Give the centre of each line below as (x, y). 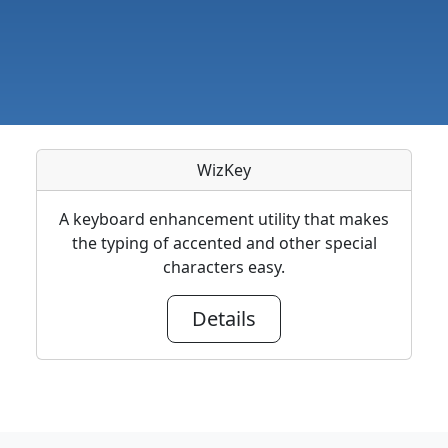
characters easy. (224, 267)
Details (224, 319)
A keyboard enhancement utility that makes (224, 219)
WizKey (224, 170)
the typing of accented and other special (224, 243)
